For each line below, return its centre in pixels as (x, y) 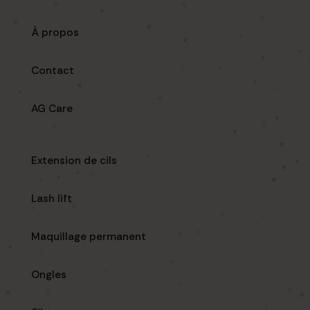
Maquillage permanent (89, 237)
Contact (53, 71)
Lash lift (52, 199)
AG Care (52, 109)
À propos (55, 33)
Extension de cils (74, 161)
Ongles (49, 275)
